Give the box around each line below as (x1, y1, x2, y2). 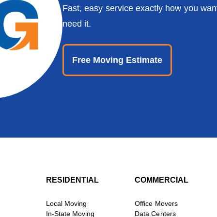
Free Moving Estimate (72, 55, 162, 65)
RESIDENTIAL (46, 176, 99, 185)
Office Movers (135, 200, 178, 208)
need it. (62, 19, 92, 29)
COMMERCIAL (135, 176, 189, 185)
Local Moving (46, 200, 87, 208)
